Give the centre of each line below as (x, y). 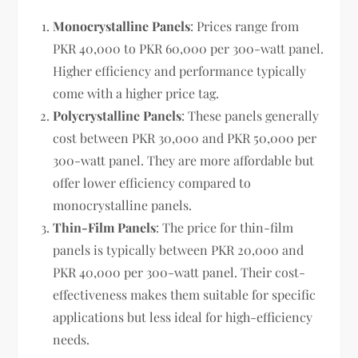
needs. (72, 339)
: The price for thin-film (225, 227)
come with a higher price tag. (136, 93)
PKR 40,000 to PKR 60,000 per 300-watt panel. (189, 48)
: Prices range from (245, 26)
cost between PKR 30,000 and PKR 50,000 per (185, 137)
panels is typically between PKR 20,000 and (179, 249)
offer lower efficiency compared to (152, 182)
